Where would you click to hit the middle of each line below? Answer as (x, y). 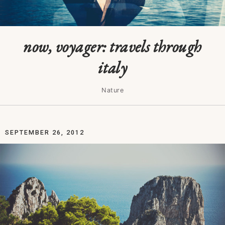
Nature (113, 90)
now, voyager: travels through (113, 46)
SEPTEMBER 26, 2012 (45, 132)
